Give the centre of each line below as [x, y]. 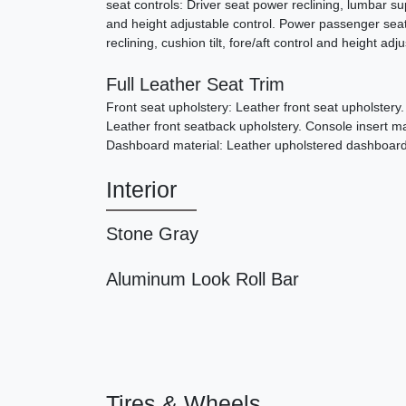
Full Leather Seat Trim [195, 85]
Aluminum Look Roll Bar [203, 280]
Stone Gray [152, 234]
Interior [141, 190]
